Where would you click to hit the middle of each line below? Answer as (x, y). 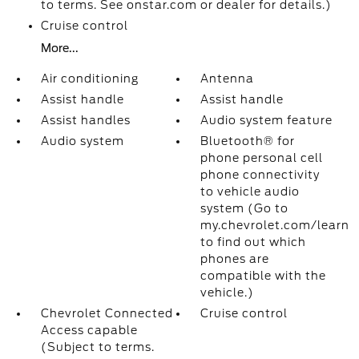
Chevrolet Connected (107, 313)
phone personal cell (262, 158)
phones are (235, 259)
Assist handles (85, 120)
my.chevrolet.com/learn (275, 225)
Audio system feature (267, 120)
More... (59, 48)
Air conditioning (89, 79)
